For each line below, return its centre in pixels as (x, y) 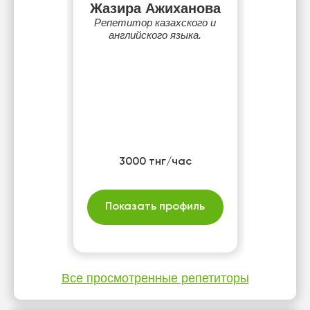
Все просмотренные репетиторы (155, 278)
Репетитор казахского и (155, 22)
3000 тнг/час (155, 162)
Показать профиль (155, 207)
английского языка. (155, 35)
